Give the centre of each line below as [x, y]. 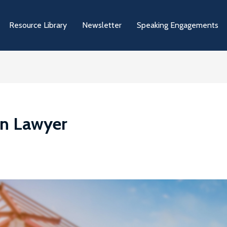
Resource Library [38, 25]
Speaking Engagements [178, 25]
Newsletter [102, 25]
